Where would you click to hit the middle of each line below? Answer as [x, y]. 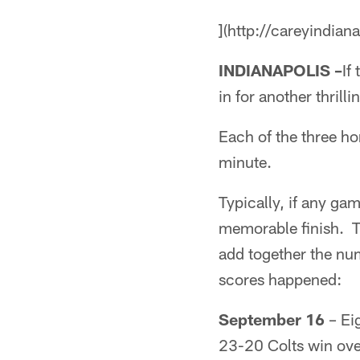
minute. [245, 162]
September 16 [272, 319]
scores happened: [280, 279]
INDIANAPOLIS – [280, 70]
